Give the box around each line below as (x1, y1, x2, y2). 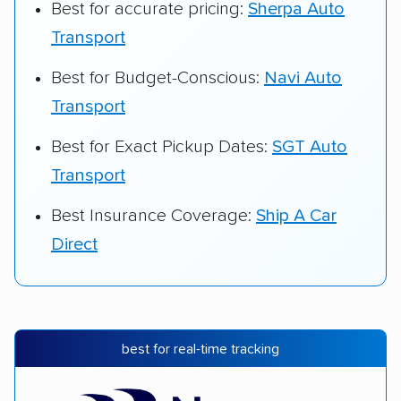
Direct (51, 235, 98, 253)
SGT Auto (272, 137, 347, 156)
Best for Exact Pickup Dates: (51, 137, 272, 156)
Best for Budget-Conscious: (51, 68, 264, 87)
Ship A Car (256, 206, 337, 225)
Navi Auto (264, 68, 342, 87)
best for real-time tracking (122, 342, 279, 357)
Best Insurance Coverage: (51, 206, 256, 225)
